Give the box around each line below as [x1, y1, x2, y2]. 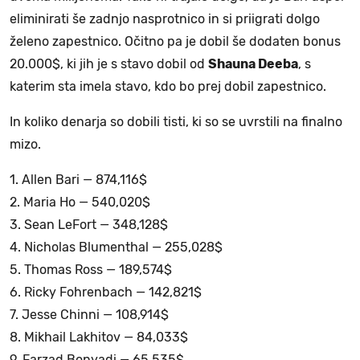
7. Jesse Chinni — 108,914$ [10, 307, 169, 323]
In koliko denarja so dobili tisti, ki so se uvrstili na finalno [10, 114, 342, 130]
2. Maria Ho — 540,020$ [10, 194, 150, 211]
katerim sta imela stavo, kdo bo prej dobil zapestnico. [10, 79, 326, 95]
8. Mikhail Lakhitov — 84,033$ [10, 329, 188, 346]
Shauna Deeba [208, 56, 298, 72]
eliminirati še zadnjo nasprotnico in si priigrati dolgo [10, 11, 320, 27]
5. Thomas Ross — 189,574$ [10, 262, 172, 278]
